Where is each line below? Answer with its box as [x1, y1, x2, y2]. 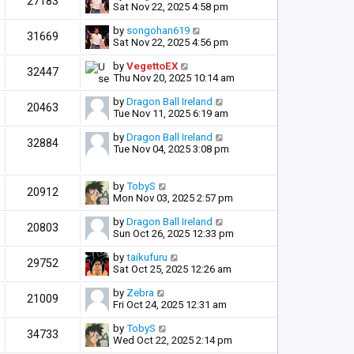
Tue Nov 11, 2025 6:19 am [113, 107, 228, 119]
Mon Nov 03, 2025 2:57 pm [113, 191, 233, 204]
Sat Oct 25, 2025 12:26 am [113, 262, 232, 275]
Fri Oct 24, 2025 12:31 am [113, 298, 227, 311]
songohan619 [126, 24, 190, 36]
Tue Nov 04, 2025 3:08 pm [113, 142, 229, 155]
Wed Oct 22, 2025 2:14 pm [113, 333, 232, 346]
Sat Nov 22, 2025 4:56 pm [113, 36, 228, 48]
